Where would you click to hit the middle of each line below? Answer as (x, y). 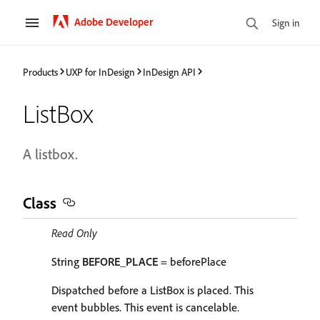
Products (40, 71)
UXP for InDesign (100, 71)
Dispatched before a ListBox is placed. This (152, 290)
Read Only (74, 233)
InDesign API (169, 71)
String (67, 261)
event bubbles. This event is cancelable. (145, 307)
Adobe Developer (114, 21)
